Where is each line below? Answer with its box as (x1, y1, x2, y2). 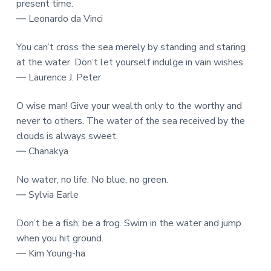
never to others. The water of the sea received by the (16, 114, 245, 128)
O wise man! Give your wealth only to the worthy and (16, 99, 242, 113)
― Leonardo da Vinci (16, 11, 103, 25)
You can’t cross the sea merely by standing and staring (16, 40, 246, 54)
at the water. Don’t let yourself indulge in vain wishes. (16, 55, 245, 69)
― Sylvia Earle (16, 188, 79, 202)
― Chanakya (16, 145, 68, 158)
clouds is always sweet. (16, 129, 118, 143)
